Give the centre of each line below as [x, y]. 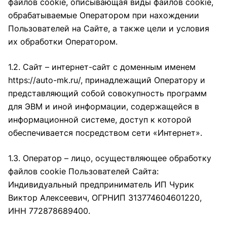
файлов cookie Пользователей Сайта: [83, 171]
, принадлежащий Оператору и [143, 80]
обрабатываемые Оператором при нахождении [104, 15]
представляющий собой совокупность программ [107, 93]
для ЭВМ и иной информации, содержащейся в [104, 106]
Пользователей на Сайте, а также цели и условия [109, 28]
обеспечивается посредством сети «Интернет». [105, 133]
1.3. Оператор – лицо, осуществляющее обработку [110, 158]
